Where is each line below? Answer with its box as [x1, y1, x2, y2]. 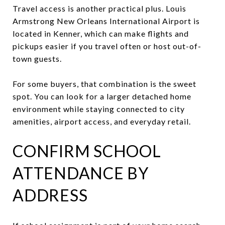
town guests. [13, 53, 62, 63]
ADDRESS [13, 185, 88, 205]
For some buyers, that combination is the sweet [13, 78, 196, 88]
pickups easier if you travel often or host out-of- [13, 41, 201, 51]
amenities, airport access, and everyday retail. [13, 116, 191, 126]
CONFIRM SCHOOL [13, 141, 161, 161]
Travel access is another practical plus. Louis [13, 3, 186, 13]
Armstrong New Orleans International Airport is [13, 16, 200, 26]
